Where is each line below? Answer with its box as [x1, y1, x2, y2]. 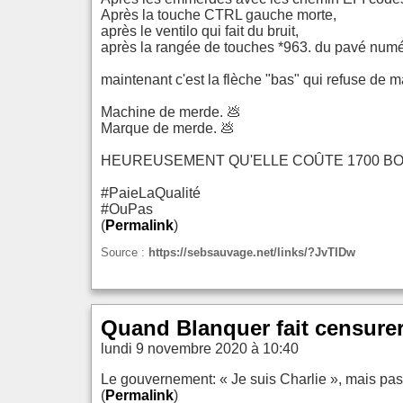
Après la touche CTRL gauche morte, [101, 7, 336, 23]
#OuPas [101, 201, 153, 218]
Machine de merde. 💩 [101, 104, 241, 121]
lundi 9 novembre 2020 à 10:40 [101, 340, 299, 356]
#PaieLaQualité [101, 185, 201, 201]
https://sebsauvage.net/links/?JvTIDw [148, 245, 355, 259]
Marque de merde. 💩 [101, 121, 235, 137]
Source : [101, 245, 148, 259]
